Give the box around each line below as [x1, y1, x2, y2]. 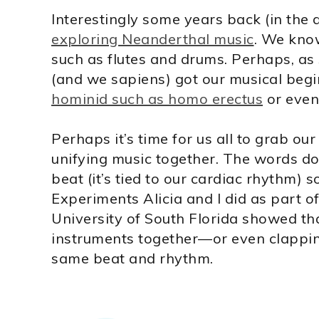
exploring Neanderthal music [51, 30, 254, 48]
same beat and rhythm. [51, 249, 214, 267]
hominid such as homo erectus [51, 90, 263, 108]
